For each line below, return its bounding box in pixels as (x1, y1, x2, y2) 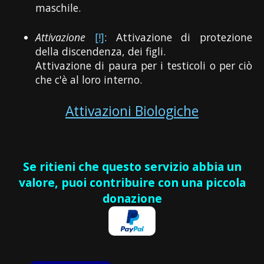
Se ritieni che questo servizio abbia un (22, 158, 242, 174)
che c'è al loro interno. (35, 72, 142, 87)
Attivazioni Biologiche (65, 102, 199, 121)
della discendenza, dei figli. (35, 44, 166, 58)
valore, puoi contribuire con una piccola (18, 174, 246, 190)
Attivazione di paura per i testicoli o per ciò (35, 58, 252, 72)
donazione (102, 190, 162, 206)
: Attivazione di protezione (104, 29, 252, 44)
